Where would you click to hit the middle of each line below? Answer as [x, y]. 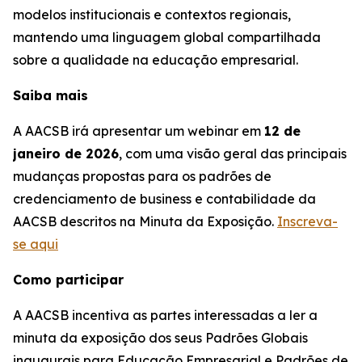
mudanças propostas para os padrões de [142, 177]
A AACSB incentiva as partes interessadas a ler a [165, 316]
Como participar [68, 280]
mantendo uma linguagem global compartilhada [167, 38]
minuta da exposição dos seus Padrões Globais [160, 338]
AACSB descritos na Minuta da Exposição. [145, 222]
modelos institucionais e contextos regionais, [152, 15]
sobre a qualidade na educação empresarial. [156, 60]
